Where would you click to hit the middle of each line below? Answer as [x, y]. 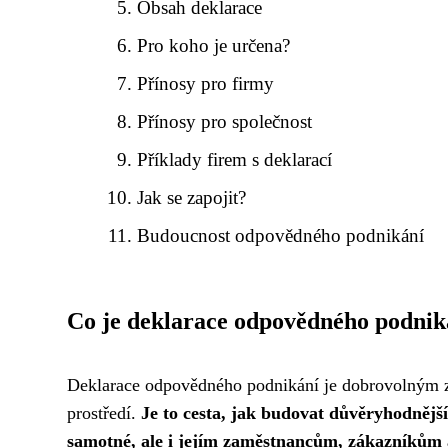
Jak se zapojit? [192, 197]
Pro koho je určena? [214, 45]
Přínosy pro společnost [225, 121]
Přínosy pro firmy [206, 83]
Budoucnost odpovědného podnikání [281, 235]
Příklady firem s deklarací [235, 159]
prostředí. [104, 413]
